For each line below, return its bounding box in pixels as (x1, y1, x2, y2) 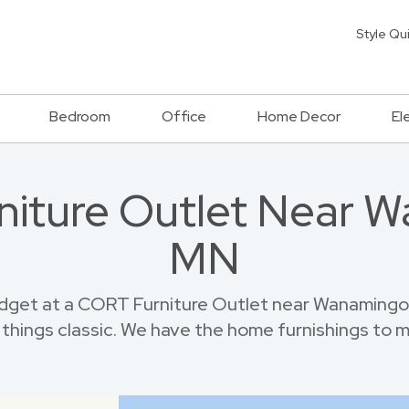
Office (162, 107, 206, 126)
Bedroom (49, 107, 110, 126)
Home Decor (257, 107, 341, 126)
